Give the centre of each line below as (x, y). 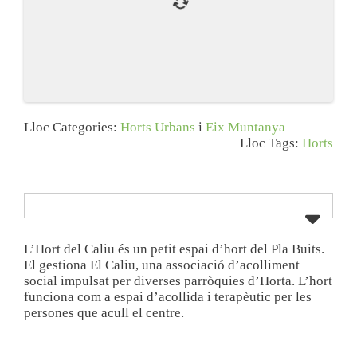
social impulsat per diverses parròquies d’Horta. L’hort (178, 281)
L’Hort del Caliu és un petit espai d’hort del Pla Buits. (175, 249)
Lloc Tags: (271, 143)
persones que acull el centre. (104, 313)
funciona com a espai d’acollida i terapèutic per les (168, 297)
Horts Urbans (158, 127)
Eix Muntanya (245, 127)
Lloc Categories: (72, 127)
